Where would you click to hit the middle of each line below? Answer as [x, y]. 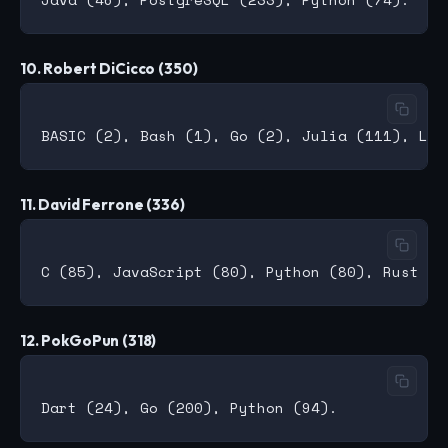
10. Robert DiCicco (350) [109, 69]
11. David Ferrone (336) [102, 205]
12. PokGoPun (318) [88, 341]
